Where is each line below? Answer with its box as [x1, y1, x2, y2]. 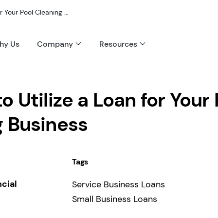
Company [36, 39, 73, 49]
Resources [99, 39, 137, 49]
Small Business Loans [72, 193, 158, 205]
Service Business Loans [72, 179, 165, 190]
